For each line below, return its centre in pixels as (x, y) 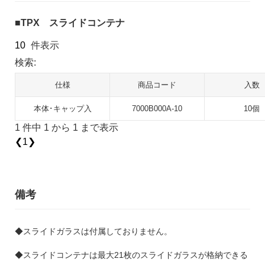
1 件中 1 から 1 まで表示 (67, 127)
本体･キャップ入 (62, 108)
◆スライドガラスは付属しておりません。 (93, 231)
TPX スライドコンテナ (73, 22)
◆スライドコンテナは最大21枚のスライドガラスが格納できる (131, 255)
